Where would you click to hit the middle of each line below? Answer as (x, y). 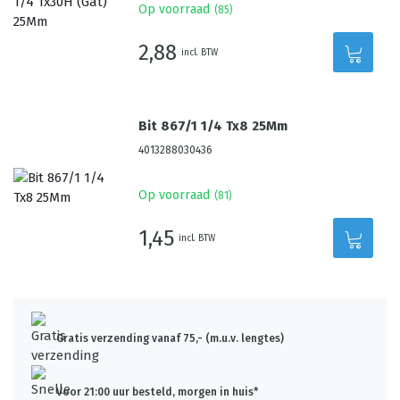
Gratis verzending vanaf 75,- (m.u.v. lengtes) (170, 338)
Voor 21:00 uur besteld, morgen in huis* (157, 392)
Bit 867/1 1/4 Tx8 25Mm (213, 126)
